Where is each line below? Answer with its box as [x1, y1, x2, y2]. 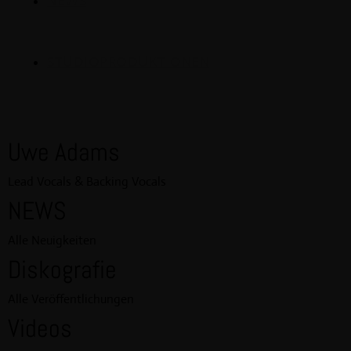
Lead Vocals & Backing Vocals [8, 172, 166, 190]
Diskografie [8, 253, 117, 285]
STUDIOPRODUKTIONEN [47, 53, 209, 71]
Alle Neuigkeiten [8, 231, 96, 248]
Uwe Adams [8, 136, 120, 168]
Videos [8, 312, 72, 344]
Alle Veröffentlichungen [8, 290, 134, 307]
